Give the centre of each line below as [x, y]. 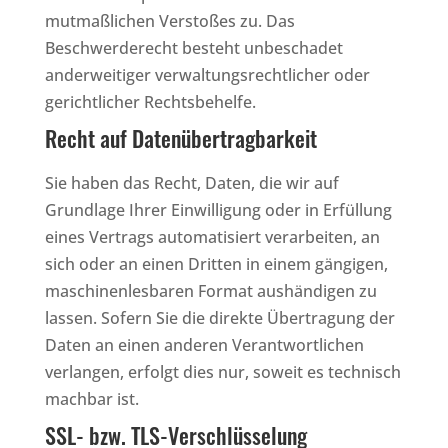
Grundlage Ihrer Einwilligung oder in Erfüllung [218, 209]
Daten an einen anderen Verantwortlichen [204, 344]
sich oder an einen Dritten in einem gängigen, [216, 263]
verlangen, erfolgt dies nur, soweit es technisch [222, 371]
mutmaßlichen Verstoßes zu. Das [169, 20]
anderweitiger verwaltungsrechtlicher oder [207, 74]
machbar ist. [91, 398]
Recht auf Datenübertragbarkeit [180, 137]
